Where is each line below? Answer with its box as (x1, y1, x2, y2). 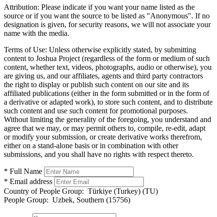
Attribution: (4, 2, 39, 11)
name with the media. (4, 29, 69, 37)
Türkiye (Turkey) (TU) (84, 186, 158, 195)
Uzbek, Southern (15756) (48, 195, 130, 204)
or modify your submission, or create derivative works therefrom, (4, 132, 202, 141)
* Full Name (4, 167, 42, 175)
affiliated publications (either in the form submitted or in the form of (4, 89, 209, 97)
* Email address (4, 177, 52, 186)
